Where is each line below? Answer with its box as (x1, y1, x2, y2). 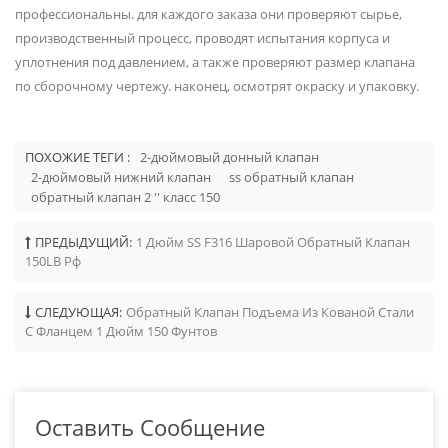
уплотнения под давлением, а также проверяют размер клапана (15, 52, 415, 71)
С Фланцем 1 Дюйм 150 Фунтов (25, 321, 217, 341)
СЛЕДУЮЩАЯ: (35, 302, 122, 321)
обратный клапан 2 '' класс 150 (31, 187, 220, 206)
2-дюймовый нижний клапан (31, 167, 211, 186)
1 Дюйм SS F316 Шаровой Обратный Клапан (136, 232, 410, 251)
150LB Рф (25, 251, 81, 271)
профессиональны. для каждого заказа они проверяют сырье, (15, 4, 402, 23)
